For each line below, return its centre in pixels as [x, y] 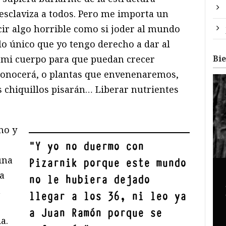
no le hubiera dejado [90, 180]
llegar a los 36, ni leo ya [108, 197]
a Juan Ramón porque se [96, 213]
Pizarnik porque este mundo [108, 163]
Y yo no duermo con [90, 147]
